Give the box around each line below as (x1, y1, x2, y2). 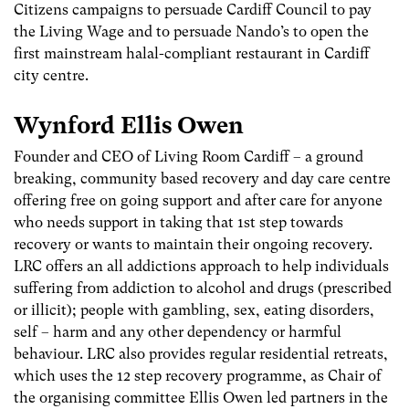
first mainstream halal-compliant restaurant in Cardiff (14, 44, 370, 62)
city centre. (14, 66, 89, 84)
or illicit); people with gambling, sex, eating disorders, (14, 300, 374, 319)
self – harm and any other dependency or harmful (14, 322, 341, 341)
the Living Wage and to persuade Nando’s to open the (14, 22, 369, 40)
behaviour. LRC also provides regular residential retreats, (14, 344, 388, 362)
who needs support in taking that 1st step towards (14, 213, 343, 231)
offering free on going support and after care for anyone (14, 191, 383, 209)
